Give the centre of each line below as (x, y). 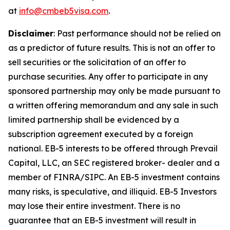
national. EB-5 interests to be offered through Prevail (113, 148)
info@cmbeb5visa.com (64, 11)
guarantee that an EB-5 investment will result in (102, 220)
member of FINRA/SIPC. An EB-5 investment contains (114, 177)
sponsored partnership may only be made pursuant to (114, 91)
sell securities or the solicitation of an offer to (97, 62)
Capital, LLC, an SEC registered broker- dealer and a (114, 162)
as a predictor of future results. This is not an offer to (112, 47)
